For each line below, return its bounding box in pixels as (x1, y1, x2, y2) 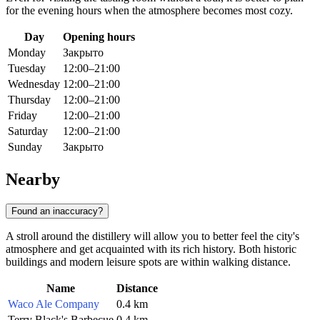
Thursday (8, 94, 51, 106)
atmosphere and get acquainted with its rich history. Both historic (6, 242, 296, 255)
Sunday (8, 141, 42, 154)
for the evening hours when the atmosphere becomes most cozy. (6, 4, 293, 17)
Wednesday (8, 78, 60, 91)
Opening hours (63, 31, 135, 44)
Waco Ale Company (8, 297, 99, 310)
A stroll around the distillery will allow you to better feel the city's (6, 229, 299, 242)
